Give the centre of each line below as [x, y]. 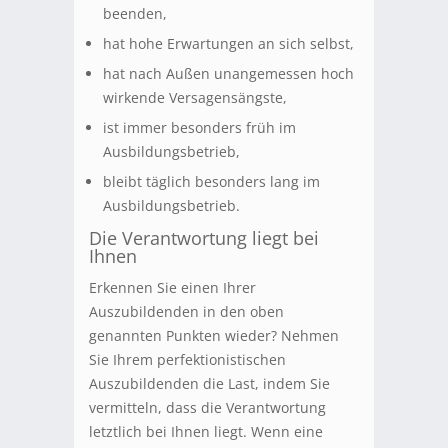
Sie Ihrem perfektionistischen [187, 360]
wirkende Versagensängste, [195, 98]
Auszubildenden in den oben [186, 312]
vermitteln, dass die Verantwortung [207, 408]
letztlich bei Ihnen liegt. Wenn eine [206, 432]
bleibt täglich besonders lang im [211, 182]
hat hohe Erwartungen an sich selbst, [228, 44]
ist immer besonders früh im [199, 128]
